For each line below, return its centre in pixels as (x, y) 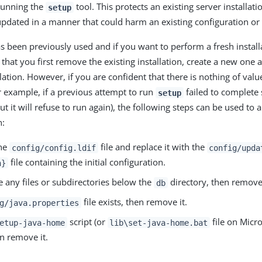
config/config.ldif (54, 148)
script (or (87, 222)
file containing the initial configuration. (87, 162)
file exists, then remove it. (134, 202)
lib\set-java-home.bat (159, 223)
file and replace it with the (152, 147)
